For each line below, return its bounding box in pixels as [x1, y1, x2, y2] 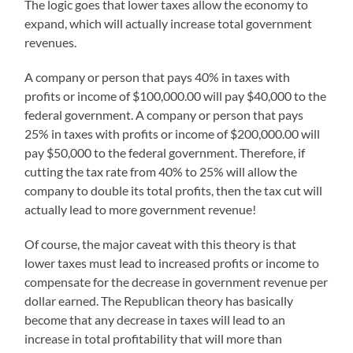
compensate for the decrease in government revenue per [24, 274, 329, 290]
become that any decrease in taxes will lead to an [24, 312, 286, 328]
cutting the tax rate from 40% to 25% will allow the [24, 164, 298, 180]
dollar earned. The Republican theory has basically [24, 293, 294, 309]
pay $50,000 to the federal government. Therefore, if [24, 145, 306, 161]
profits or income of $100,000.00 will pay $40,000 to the [24, 88, 327, 104]
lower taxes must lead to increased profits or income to [24, 255, 320, 271]
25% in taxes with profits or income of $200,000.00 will [24, 126, 321, 142]
